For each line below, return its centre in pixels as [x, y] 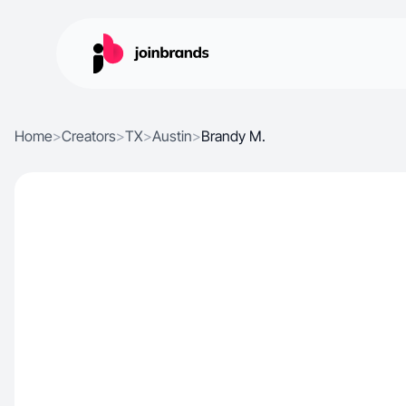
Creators [89, 136]
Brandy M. [233, 136]
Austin [172, 136]
